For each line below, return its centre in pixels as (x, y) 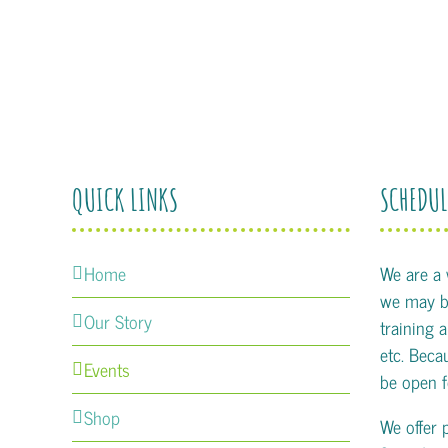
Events (107, 369)
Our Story (118, 321)
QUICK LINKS (125, 199)
